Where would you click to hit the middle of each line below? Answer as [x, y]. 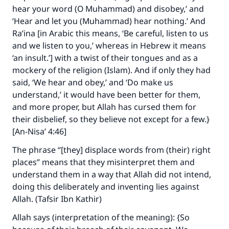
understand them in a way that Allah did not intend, [112, 174]
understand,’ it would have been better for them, [106, 95]
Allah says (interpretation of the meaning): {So [101, 217]
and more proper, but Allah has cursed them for [104, 107]
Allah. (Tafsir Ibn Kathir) [57, 199]
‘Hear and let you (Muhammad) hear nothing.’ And [109, 21]
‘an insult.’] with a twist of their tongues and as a [105, 58]
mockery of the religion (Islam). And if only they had [111, 70]
